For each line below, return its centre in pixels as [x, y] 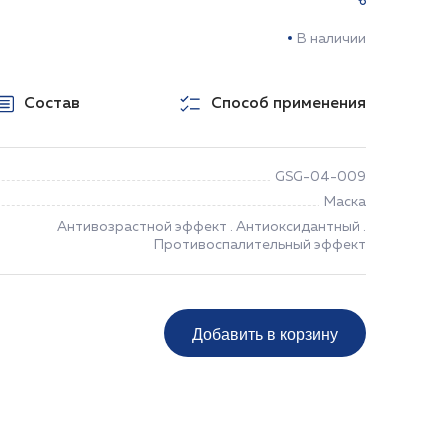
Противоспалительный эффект [260, 245]
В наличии [331, 39]
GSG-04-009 [320, 177]
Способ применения [288, 104]
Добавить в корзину [265, 333]
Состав [52, 104]
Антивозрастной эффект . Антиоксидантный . [211, 227]
